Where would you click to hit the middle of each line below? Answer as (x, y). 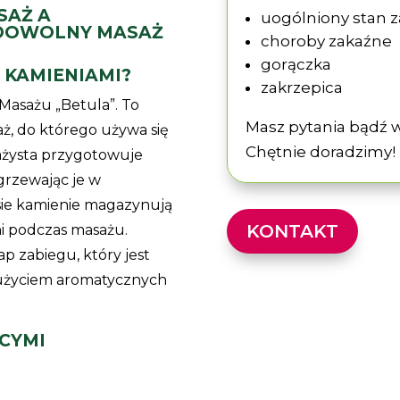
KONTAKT (292, 232)
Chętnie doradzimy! (320, 151)
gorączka (296, 64)
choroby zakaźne (326, 41)
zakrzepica (301, 87)
